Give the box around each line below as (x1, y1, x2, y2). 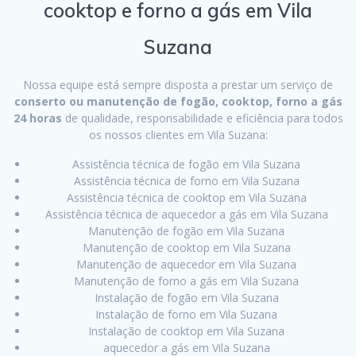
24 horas (13, 110, 62, 126)
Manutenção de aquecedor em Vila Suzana (76, 257, 296, 273)
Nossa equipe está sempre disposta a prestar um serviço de (23, 77, 333, 93)
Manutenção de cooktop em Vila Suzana (82, 240, 291, 256)
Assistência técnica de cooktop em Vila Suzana (66, 190, 307, 206)
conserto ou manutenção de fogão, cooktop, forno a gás (14, 94, 342, 110)
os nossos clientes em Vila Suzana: (88, 127, 268, 143)
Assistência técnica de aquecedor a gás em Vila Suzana (44, 207, 328, 222)
